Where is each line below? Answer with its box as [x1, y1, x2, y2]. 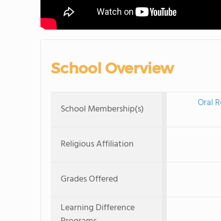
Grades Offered [61, 172, 118, 186]
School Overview [51, 59, 174, 77]
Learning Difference [61, 200, 135, 215]
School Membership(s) [61, 102, 144, 116]
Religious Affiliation [61, 137, 134, 151]
